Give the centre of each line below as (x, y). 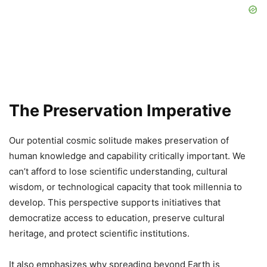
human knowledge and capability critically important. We (127, 156)
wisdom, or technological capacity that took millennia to (125, 187)
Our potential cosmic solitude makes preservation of (119, 141)
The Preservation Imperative (120, 111)
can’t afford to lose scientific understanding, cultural (118, 172)
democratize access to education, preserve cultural (117, 218)
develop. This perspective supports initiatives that (115, 203)
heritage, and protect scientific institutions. (99, 234)
